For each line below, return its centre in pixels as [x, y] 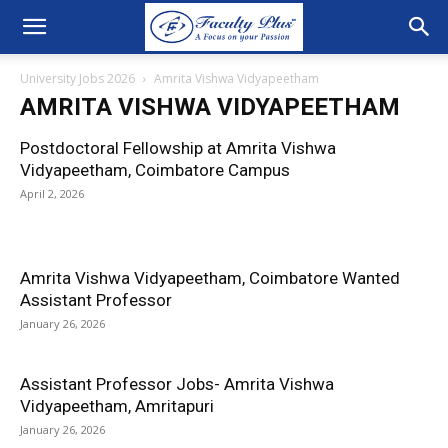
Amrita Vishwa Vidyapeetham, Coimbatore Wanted [210, 278]
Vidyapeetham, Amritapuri [117, 406]
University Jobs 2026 [77, 78]
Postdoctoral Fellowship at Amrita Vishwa [178, 148]
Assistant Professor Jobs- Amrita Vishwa [177, 384]
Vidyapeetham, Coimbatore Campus [155, 170]
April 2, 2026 [52, 193]
